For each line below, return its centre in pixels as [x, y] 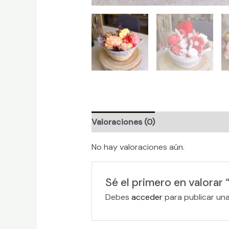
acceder [147, 197]
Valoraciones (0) [123, 122]
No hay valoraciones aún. [138, 147]
